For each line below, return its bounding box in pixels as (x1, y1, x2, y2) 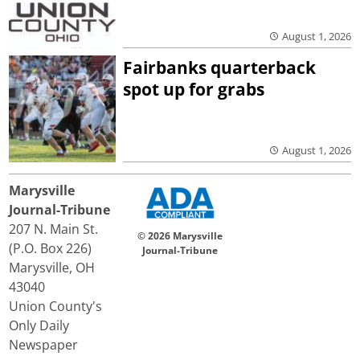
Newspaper (9, 335, 79, 354)
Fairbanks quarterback (123, 56, 317, 80)
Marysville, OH (9, 258, 96, 276)
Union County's (9, 297, 103, 315)
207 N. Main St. (9, 219, 99, 238)
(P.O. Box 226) (9, 239, 92, 257)
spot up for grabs (123, 78, 265, 101)
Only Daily (9, 316, 70, 334)
